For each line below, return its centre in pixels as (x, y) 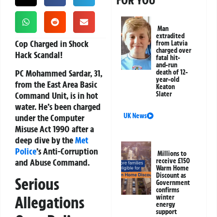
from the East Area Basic (56, 84)
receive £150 (173, 161)
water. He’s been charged (58, 106)
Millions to (172, 154)
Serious (37, 184)
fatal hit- (168, 58)
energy (166, 205)
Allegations (50, 202)
